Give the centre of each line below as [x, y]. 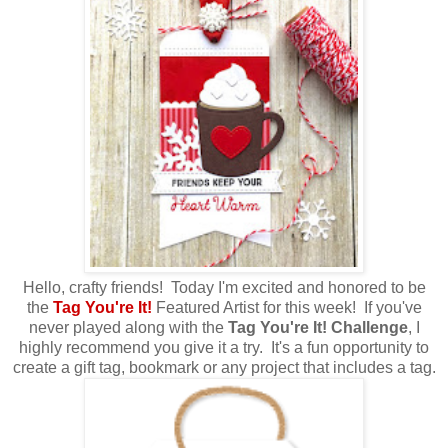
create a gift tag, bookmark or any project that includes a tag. [224, 367]
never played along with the [128, 327]
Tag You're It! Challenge [317, 327]
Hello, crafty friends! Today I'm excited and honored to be [224, 287]
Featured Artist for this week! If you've [286, 307]
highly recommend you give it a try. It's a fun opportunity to [224, 347]
